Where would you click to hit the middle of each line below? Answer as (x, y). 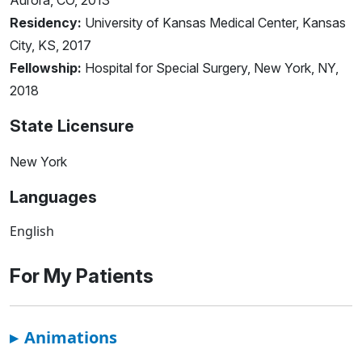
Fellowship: (46, 68)
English (32, 232)
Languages (53, 198)
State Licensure (72, 126)
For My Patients (82, 276)
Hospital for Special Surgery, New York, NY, (210, 68)
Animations (71, 338)
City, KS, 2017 (51, 46)
